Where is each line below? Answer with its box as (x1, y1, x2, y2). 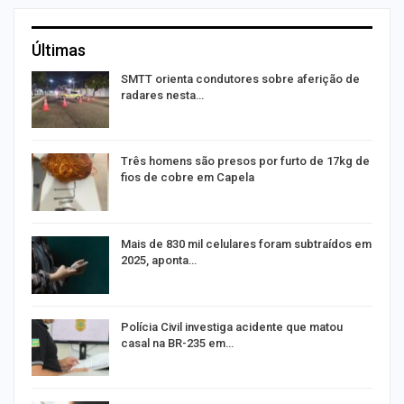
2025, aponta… (121, 252, 197, 267)
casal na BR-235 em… (121, 335, 234, 350)
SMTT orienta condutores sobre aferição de (121, 71, 360, 86)
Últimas (32, 40, 86, 60)
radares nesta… (121, 87, 204, 102)
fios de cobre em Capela (121, 170, 254, 185)
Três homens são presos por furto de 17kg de (121, 154, 370, 169)
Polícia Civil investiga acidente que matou (121, 319, 343, 334)
